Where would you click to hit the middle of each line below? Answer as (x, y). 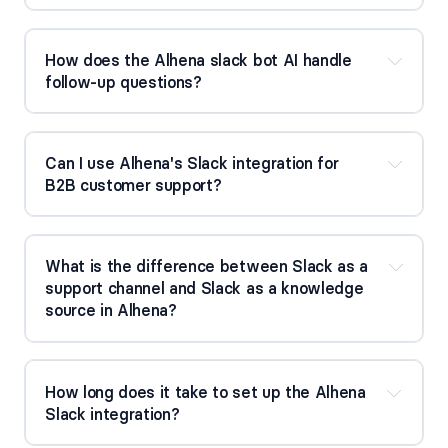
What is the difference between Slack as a (207, 266)
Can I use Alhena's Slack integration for (192, 163)
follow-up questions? (123, 82)
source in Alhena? (111, 310)
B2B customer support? (133, 185)
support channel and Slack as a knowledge (204, 288)
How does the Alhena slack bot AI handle (198, 60)
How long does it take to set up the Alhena (205, 391)
